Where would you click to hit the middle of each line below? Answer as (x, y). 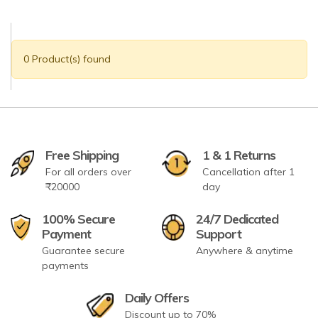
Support (218, 234)
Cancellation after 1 (248, 171)
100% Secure (79, 219)
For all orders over (89, 171)
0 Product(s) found (67, 59)
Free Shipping (82, 155)
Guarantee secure (84, 250)
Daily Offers (157, 297)
